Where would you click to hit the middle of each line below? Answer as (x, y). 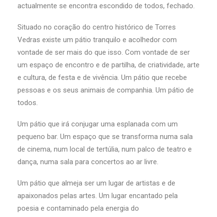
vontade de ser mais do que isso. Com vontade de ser (104, 52)
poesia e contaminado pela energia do (78, 208)
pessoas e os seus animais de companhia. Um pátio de (106, 90)
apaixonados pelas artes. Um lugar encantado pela (98, 196)
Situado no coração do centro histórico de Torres (97, 27)
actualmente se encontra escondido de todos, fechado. (106, 6)
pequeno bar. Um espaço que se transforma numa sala (105, 137)
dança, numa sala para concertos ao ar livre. (88, 162)
